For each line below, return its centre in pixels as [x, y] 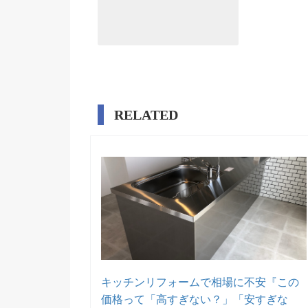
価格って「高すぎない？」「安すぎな [195, 299]
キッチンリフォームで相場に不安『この [200, 282]
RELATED [146, 114]
